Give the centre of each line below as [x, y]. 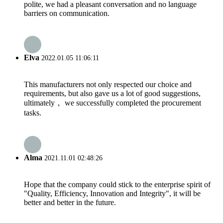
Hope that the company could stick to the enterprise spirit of [117, 184]
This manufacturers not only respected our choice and [108, 85]
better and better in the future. [70, 202]
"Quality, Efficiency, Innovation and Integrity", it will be [112, 193]
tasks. [33, 113]
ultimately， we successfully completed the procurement [112, 103]
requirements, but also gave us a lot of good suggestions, [112, 94]
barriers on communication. [67, 13]
